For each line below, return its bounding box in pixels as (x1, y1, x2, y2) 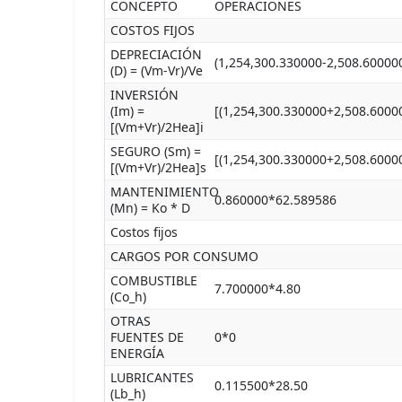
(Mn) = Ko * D (110, 199, 190, 216)
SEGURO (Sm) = (110, 143, 201, 160)
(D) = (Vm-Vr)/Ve (110, 62, 203, 79)
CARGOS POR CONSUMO (110, 248, 258, 265)
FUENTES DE (110, 328, 184, 345)
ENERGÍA (110, 345, 164, 362)
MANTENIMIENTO (110, 183, 219, 200)
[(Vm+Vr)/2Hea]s (110, 159, 206, 176)
